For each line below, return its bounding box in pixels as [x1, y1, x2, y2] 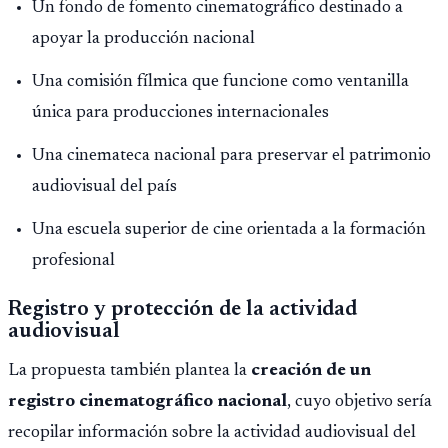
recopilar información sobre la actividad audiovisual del [8, 423, 416, 442]
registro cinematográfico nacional [8, 392, 287, 411]
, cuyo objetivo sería [287, 392, 432, 411]
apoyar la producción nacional [32, 29, 255, 48]
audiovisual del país [32, 177, 177, 196]
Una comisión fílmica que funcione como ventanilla [32, 72, 409, 91]
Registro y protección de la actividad [8, 298, 357, 321]
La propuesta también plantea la [8, 361, 251, 380]
